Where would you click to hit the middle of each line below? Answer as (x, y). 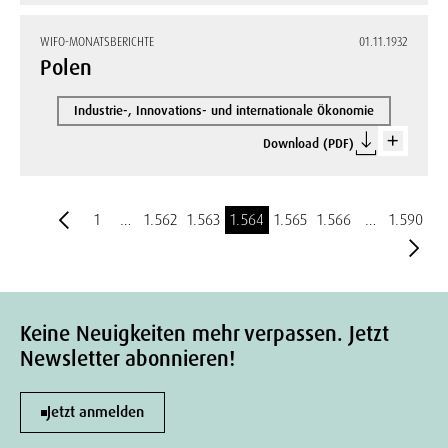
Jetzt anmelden (95, 412)
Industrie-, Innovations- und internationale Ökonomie (224, 110)
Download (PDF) (308, 143)
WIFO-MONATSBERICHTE (97, 42)
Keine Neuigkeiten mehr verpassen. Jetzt (204, 334)
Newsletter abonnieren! (127, 359)
